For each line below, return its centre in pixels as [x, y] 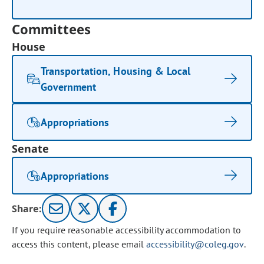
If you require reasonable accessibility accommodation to [127, 230]
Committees [52, 29]
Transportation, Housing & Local [115, 71]
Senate [31, 148]
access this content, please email [79, 244]
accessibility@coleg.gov [195, 244]
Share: [27, 209]
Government [69, 87]
